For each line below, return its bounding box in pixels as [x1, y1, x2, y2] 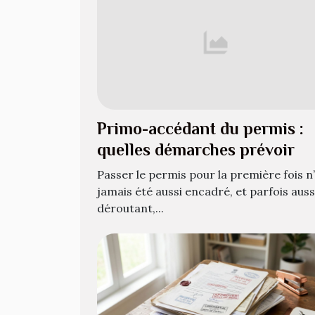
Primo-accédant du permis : [97, 119, 304, 139]
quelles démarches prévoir [97, 140, 295, 160]
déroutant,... [97, 201, 164, 216]
